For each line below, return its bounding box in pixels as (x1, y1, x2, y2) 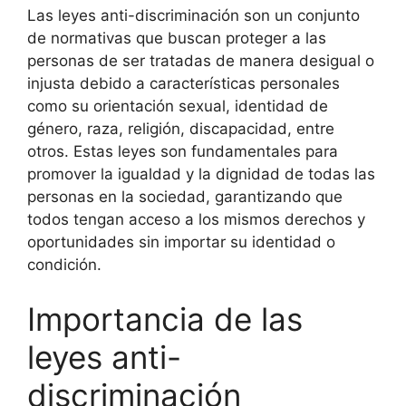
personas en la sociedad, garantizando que (27, 188, 343, 206)
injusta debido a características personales (27, 74, 340, 92)
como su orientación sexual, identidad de (27, 97, 328, 115)
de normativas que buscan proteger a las (27, 29, 326, 47)
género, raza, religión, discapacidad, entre (27, 120, 334, 138)
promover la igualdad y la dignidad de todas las (27, 165, 375, 183)
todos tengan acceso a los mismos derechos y (27, 210, 365, 228)
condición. (27, 256, 101, 274)
